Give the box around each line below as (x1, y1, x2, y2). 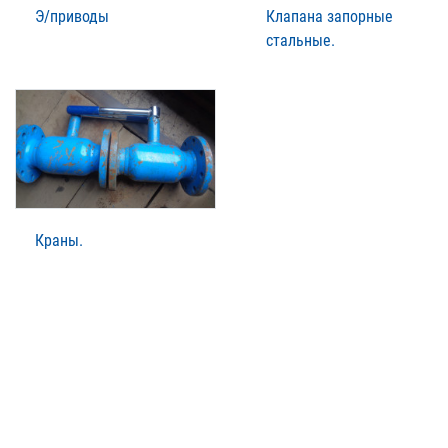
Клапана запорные (266, 6, 393, 26)
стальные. (266, 30, 335, 50)
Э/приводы (35, 6, 109, 26)
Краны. (35, 230, 83, 250)
